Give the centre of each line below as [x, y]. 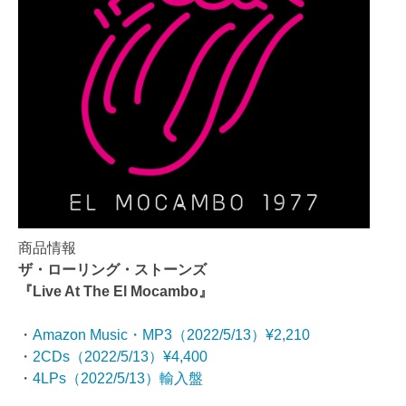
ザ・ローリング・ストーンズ [112, 270]
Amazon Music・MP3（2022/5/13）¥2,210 [171, 335]
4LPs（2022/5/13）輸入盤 [118, 379]
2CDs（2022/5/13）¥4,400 [120, 357]
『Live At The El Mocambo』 [116, 292]
